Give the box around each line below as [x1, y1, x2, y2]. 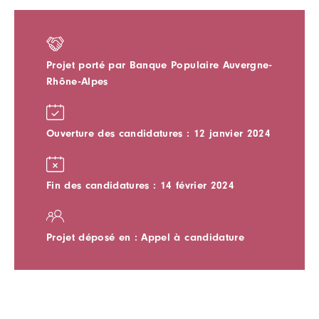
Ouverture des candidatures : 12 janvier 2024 [46, 127, 271, 140]
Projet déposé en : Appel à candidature [46, 231, 244, 244]
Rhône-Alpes [46, 75, 108, 88]
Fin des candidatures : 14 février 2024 [46, 179, 234, 192]
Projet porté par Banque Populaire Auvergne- [46, 58, 272, 71]
